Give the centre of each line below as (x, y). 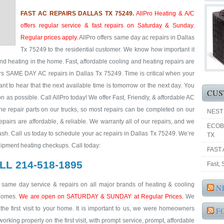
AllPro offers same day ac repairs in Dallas (136, 37)
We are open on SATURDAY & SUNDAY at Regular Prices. (101, 196)
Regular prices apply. (49, 37)
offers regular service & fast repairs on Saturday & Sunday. (107, 25)
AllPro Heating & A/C (165, 13)
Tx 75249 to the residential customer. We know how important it (107, 49)
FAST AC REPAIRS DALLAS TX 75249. (77, 13)
